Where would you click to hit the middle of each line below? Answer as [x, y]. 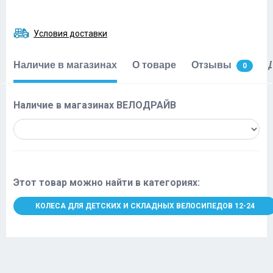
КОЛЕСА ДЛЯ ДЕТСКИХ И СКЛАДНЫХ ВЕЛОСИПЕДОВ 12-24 [145, 206]
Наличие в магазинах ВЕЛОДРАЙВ [95, 105]
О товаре [154, 65]
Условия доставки [70, 33]
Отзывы [211, 65]
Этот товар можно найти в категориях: [107, 183]
